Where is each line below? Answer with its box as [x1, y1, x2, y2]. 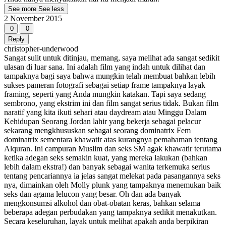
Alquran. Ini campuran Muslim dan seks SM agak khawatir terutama [4, 144, 221, 153]
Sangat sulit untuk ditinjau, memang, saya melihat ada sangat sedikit [4, 53, 219, 63]
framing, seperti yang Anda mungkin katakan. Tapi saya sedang [4, 90, 206, 99]
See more [8, 5, 38, 13]
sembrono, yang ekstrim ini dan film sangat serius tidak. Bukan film [4, 99, 218, 108]
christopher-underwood [4, 44, 78, 53]
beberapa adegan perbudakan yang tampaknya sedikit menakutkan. [4, 208, 217, 217]
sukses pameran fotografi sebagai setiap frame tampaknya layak [4, 81, 205, 90]
